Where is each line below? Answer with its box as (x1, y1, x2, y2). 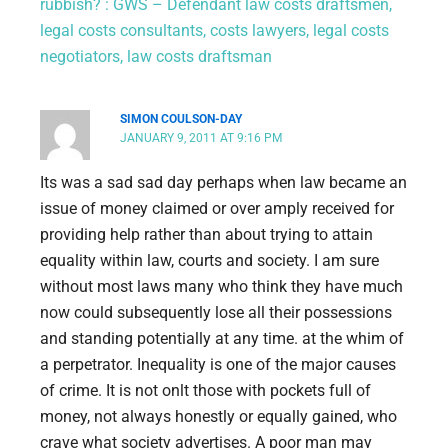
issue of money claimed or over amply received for (40, 199, 394, 219)
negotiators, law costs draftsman (40, 47, 272, 67)
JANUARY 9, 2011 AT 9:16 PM (120, 131, 283, 146)
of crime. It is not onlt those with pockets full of (40, 381, 371, 401)
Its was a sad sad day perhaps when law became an (40, 173, 407, 193)
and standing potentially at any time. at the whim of (40, 329, 404, 349)
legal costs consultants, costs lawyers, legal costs (40, 21, 389, 41)
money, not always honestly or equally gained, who (40, 407, 397, 427)
